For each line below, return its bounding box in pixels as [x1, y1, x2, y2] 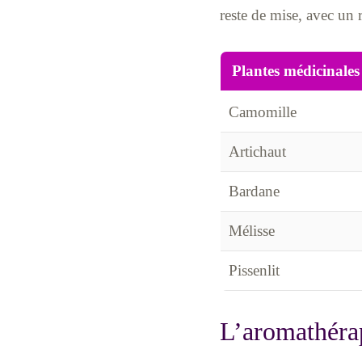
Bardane [228, 182, 280, 200]
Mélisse [228, 221, 275, 239]
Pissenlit [228, 261, 280, 279]
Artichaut [228, 142, 286, 160]
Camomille [228, 103, 297, 120]
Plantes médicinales [231, 61, 360, 79]
